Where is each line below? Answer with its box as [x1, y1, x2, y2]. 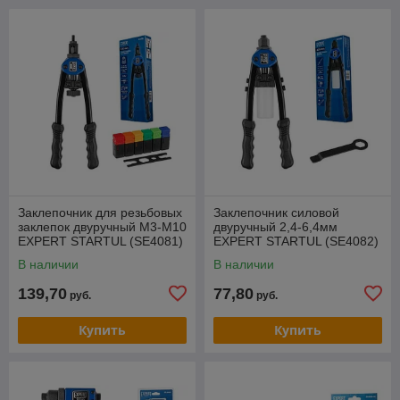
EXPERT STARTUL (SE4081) [18, 233, 183, 248]
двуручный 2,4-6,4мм [213, 219, 337, 234]
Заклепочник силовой [213, 204, 339, 220]
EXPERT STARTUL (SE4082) [213, 233, 379, 248]
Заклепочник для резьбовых [18, 204, 182, 220]
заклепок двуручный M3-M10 [18, 219, 187, 234]
